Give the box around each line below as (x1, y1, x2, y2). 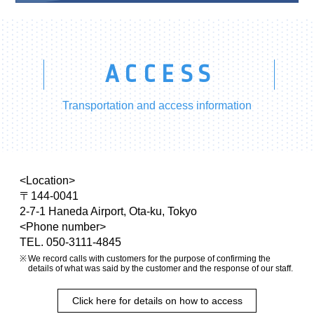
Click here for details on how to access (71, 295, 243, 307)
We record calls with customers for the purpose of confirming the (28, 254, 271, 264)
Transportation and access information (62, 99, 252, 111)
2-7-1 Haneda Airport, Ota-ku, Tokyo (20, 205, 197, 218)
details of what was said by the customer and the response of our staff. (28, 264, 293, 274)
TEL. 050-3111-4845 (20, 236, 121, 249)
